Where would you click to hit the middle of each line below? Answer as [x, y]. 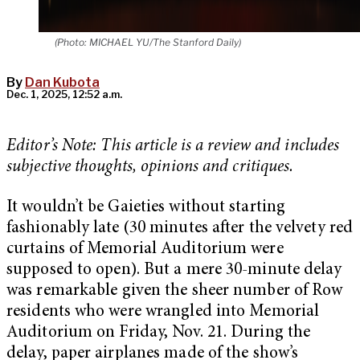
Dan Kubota [62, 83]
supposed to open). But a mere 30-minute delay [174, 270]
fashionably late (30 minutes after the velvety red [180, 228]
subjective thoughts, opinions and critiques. [150, 168]
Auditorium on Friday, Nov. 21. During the [159, 333]
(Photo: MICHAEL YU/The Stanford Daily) [148, 43]
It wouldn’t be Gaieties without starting [146, 207]
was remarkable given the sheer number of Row [175, 291]
